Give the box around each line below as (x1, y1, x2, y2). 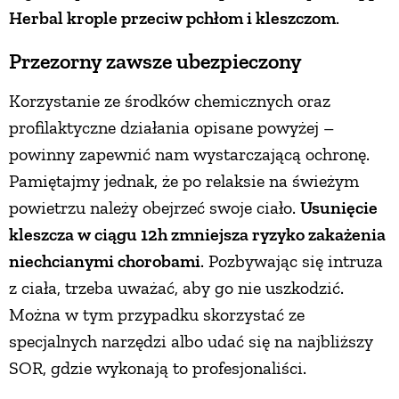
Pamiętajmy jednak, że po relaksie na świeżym (9, 169, 359, 191)
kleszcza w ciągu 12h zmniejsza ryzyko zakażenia (9, 223, 386, 245)
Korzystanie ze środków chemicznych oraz (9, 89, 330, 111)
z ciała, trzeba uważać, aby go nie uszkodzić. (9, 276, 344, 298)
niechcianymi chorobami (9, 249, 200, 272)
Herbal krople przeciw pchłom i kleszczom (9, 6, 336, 28)
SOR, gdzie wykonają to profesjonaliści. (9, 356, 306, 379)
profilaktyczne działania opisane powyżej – (9, 116, 334, 138)
